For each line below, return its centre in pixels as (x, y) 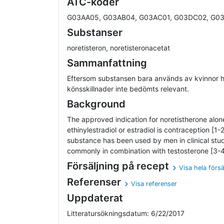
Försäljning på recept (118, 166)
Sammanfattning (107, 63)
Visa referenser (154, 184)
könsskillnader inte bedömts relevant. (128, 89)
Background (96, 104)
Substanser (95, 33)
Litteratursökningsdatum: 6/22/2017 (126, 213)
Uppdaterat (95, 198)
